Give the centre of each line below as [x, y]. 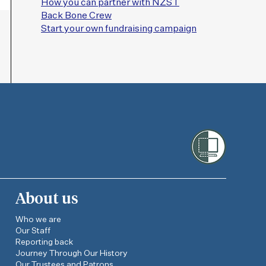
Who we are [39, 220]
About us [47, 199]
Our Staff [33, 231]
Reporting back [45, 243]
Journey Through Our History [72, 254]
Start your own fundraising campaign [119, 29]
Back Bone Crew [76, 16]
